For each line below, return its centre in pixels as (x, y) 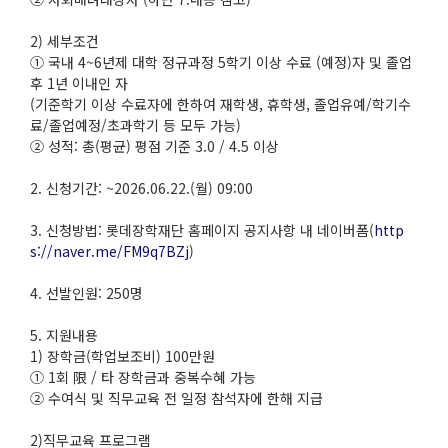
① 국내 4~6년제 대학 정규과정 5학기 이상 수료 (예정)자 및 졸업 (221, 62)
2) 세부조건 (64, 41)
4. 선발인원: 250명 (86, 293)
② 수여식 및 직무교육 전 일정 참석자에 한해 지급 (176, 398)
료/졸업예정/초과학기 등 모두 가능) (135, 125)
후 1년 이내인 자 (79, 83)
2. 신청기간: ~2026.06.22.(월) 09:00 (141, 188)
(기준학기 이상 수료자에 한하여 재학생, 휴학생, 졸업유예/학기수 (220, 104)
